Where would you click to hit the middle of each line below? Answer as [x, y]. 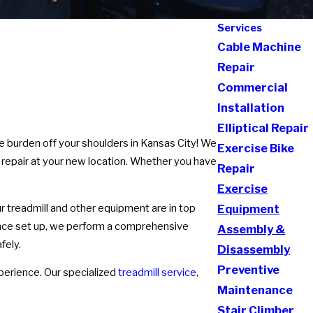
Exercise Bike [256, 148]
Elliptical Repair [263, 128]
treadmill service [157, 273]
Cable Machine [260, 47]
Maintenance [255, 290]
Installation [251, 108]
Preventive [249, 270]
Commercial [253, 87]
